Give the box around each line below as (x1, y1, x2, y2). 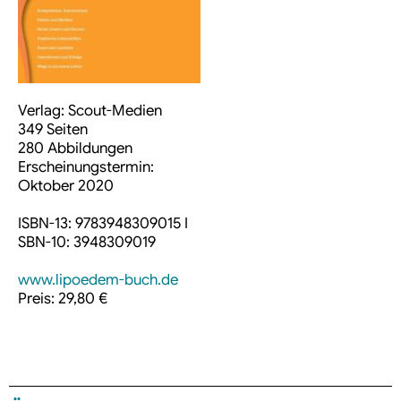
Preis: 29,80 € (18, 289, 107, 309)
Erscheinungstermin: (18, 158, 154, 177)
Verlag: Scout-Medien (18, 101, 162, 121)
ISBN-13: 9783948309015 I (18, 214, 188, 234)
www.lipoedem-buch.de (18, 270, 178, 290)
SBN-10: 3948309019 (18, 233, 156, 252)
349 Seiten (18, 120, 88, 140)
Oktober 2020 (18, 176, 114, 196)
